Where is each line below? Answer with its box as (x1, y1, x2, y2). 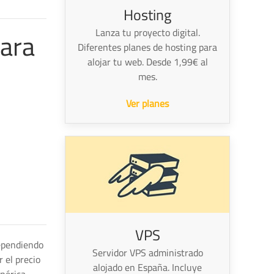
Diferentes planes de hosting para (78, 38, 217, 57)
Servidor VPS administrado (92, 243, 203, 262)
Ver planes (126, 94, 169, 113)
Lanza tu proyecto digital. (95, 23, 200, 42)
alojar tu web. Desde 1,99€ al (87, 53, 208, 72)
